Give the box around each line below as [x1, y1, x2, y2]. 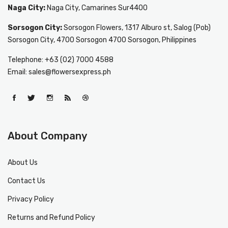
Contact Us [8, 176, 45, 185]
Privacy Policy [8, 194, 54, 204]
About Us [8, 158, 38, 167]
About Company [8, 129, 87, 142]
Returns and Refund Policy [8, 213, 95, 222]
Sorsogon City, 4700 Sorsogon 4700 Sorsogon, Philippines [8, 35, 196, 44]
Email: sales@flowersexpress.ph [8, 67, 111, 76]
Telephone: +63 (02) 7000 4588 [8, 55, 113, 64]
